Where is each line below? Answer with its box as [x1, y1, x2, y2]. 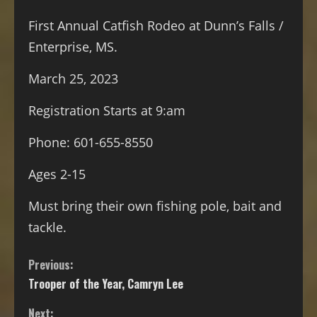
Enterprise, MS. [28, 38, 117, 55]
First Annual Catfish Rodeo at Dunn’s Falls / [28, 16, 284, 34]
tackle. [28, 218, 67, 236]
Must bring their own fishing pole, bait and [28, 197, 282, 214]
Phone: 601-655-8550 [28, 133, 153, 151]
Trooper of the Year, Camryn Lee [28, 275, 183, 292]
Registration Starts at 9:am [28, 101, 185, 119]
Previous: [28, 255, 74, 273]
